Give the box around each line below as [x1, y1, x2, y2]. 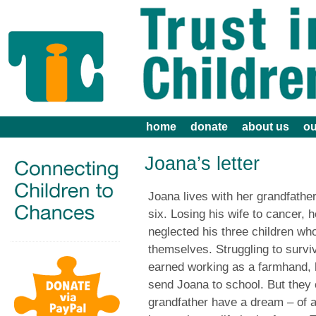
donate [190, 121, 228, 133]
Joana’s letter [145, 153, 260, 174]
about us [242, 121, 289, 133]
